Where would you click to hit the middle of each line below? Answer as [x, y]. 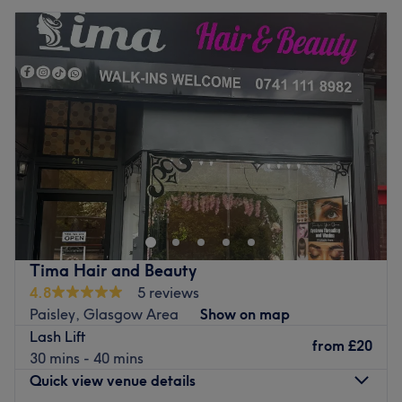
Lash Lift [58, 336]
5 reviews [168, 292]
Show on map [245, 314]
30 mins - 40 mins [87, 358]
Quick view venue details [113, 380]
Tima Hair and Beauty [113, 270]
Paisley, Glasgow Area [104, 314]
